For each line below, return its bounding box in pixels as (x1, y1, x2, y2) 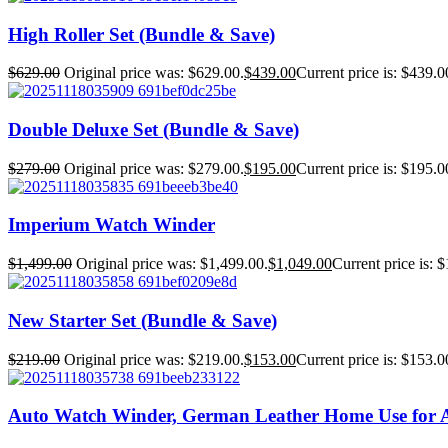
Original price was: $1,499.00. (76, 255, 268, 273)
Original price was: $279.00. (64, 159, 244, 177)
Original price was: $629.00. (64, 64, 244, 82)
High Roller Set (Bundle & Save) (8, 23, 275, 45)
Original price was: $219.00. (64, 350, 244, 368)
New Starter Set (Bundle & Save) (8, 309, 277, 331)
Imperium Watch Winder (8, 214, 215, 236)
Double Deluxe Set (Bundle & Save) (8, 119, 299, 141)
